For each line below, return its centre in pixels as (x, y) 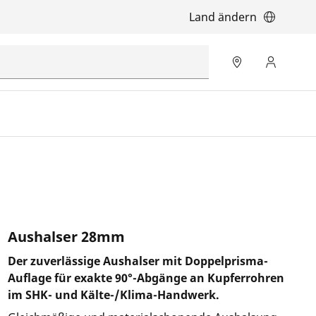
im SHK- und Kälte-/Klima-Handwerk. (113, 295)
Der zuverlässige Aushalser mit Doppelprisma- (138, 261)
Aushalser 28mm (66, 237)
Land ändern (223, 17)
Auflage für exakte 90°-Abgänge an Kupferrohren (146, 278)
